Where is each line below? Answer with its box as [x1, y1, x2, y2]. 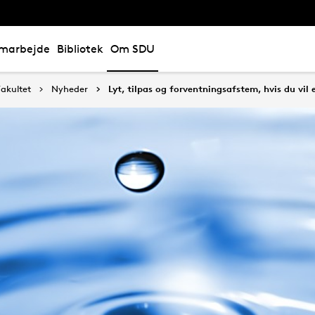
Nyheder [51, 83, 88, 94]
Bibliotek [57, 42, 103, 56]
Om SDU [110, 42, 155, 56]
